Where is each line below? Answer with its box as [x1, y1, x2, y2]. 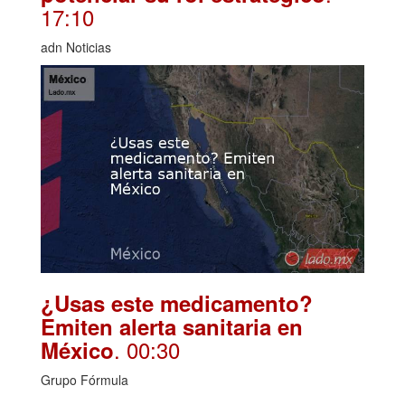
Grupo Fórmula [41, 371, 128, 390]
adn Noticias [41, 38, 111, 57]
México [41, 334, 114, 366]
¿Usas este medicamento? [41, 287, 313, 319]
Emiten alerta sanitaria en [41, 311, 303, 343]
